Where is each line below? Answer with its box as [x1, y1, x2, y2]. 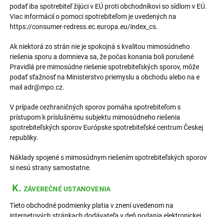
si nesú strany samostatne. [10, 164, 93, 171]
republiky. [10, 134, 38, 141]
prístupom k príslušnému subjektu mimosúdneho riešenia [10, 113, 180, 121]
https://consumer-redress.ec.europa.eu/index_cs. [10, 23, 158, 31]
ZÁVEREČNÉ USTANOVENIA [24, 185, 111, 193]
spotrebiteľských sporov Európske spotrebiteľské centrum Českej [10, 124, 203, 131]
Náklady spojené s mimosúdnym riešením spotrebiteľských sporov [10, 154, 207, 161]
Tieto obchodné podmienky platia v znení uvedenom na [10, 201, 173, 209]
